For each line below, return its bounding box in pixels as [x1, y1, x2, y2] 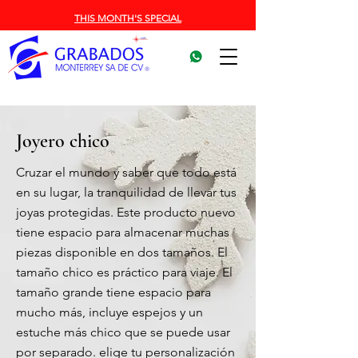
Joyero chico [16, 129, 109, 153]
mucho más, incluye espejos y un [16, 304, 203, 320]
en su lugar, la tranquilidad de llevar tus [16, 185, 237, 200]
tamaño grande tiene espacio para [16, 284, 211, 300]
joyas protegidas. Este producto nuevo [16, 205, 236, 220]
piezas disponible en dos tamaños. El [16, 245, 228, 260]
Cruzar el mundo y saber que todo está [16, 165, 237, 180]
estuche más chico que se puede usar [16, 324, 230, 340]
